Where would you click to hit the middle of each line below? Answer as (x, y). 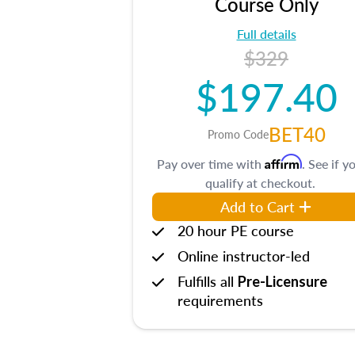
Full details (266, 34)
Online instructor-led (244, 256)
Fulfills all (208, 281)
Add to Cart (258, 206)
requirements (220, 300)
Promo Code (238, 134)
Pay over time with (211, 164)
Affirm (283, 162)
